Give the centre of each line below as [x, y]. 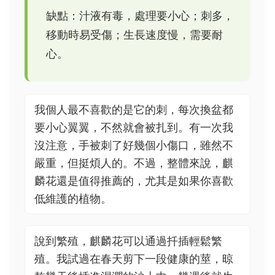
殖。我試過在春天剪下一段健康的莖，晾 [134, 259]
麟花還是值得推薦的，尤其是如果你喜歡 [134, 181]
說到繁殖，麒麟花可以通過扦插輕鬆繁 [128, 241]
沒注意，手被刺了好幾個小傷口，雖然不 [134, 145]
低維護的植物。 [73, 199]
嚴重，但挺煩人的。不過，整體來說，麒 [134, 163]
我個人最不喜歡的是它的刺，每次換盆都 [134, 110]
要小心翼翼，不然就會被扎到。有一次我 [134, 127]
